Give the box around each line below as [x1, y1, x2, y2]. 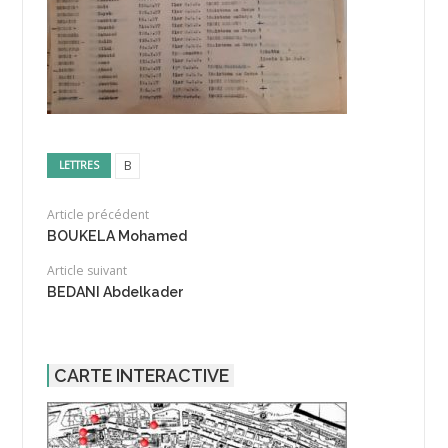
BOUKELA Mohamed [46, 228, 187, 245]
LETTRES [59, 157, 100, 172]
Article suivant [46, 262, 127, 280]
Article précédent [46, 206, 149, 224]
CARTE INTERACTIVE [53, 365, 229, 387]
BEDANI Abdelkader [46, 284, 184, 301]
